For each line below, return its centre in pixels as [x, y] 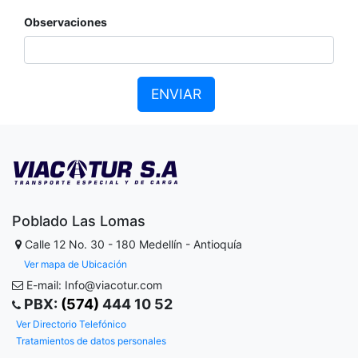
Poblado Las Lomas [79, 221]
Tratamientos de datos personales [91, 340]
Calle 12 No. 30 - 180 [80, 245]
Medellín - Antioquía [192, 245]
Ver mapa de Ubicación [76, 264]
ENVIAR [176, 94]
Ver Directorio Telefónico [71, 324]
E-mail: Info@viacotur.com [93, 284]
